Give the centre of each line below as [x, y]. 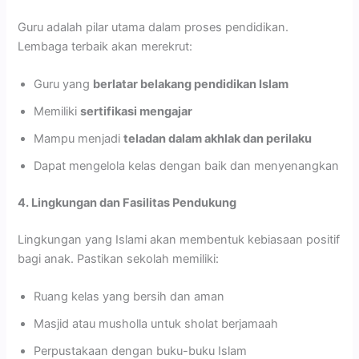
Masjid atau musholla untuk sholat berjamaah [156, 324]
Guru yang [64, 85]
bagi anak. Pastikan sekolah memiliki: [119, 258]
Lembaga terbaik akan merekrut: [105, 46]
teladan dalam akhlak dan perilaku [218, 139]
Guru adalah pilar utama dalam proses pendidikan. [153, 27]
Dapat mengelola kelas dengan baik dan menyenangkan [187, 166]
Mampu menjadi [79, 139]
